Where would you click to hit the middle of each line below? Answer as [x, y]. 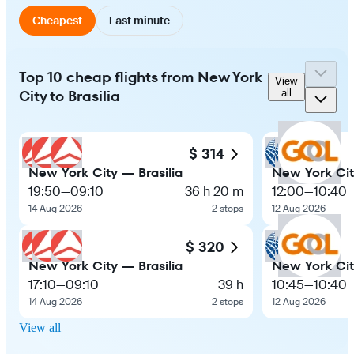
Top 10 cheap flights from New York [140, 77]
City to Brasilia [70, 96]
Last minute [139, 20]
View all [40, 327]
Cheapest [57, 20]
